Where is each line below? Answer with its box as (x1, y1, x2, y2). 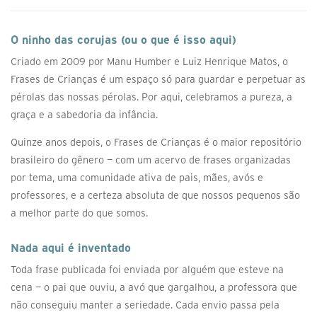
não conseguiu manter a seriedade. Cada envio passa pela (11, 299, 279, 311)
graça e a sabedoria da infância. (11, 109, 158, 120)
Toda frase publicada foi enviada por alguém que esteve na (11, 264, 284, 275)
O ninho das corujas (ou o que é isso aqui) (11, 33, 236, 46)
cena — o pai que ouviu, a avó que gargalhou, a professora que (11, 282, 297, 293)
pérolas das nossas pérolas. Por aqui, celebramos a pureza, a (11, 91, 292, 103)
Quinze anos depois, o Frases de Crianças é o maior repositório (11, 137, 301, 148)
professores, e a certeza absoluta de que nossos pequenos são (11, 190, 300, 201)
